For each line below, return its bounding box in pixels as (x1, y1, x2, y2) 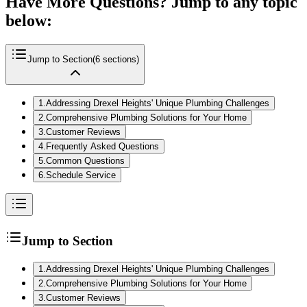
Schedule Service (46, 170, 116, 181)
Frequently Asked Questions (46, 141, 159, 152)
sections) (100, 54, 139, 65)
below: (5, 12, 52, 30)
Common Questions (46, 156, 125, 167)
